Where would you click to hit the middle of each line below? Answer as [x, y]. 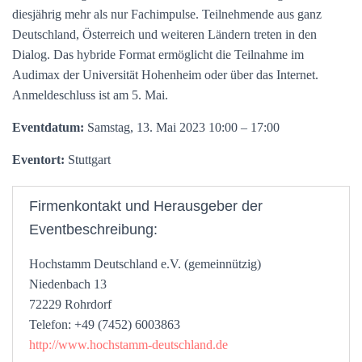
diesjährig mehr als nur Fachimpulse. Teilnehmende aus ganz [167, 14]
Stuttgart [88, 160]
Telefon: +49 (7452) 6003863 [105, 324]
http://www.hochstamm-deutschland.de [128, 345]
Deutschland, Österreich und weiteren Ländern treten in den [164, 34]
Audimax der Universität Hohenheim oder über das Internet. [165, 75]
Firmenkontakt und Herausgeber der [146, 206]
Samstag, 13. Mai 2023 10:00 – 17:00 [182, 127]
